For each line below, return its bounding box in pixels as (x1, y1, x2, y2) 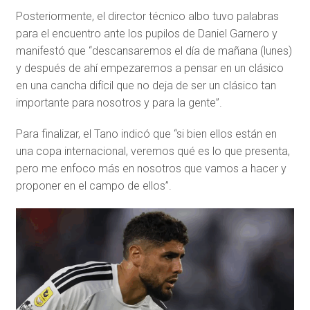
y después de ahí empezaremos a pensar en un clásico (15, 62, 284, 75)
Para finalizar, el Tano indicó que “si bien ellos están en (15, 127, 277, 141)
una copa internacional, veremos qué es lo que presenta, (15, 145, 290, 158)
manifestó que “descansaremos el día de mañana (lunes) (15, 44, 292, 58)
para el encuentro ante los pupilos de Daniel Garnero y (15, 27, 277, 41)
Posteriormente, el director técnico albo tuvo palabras (15, 10, 279, 24)
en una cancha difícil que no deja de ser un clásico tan (15, 79, 276, 93)
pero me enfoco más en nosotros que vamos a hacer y (15, 162, 286, 176)
